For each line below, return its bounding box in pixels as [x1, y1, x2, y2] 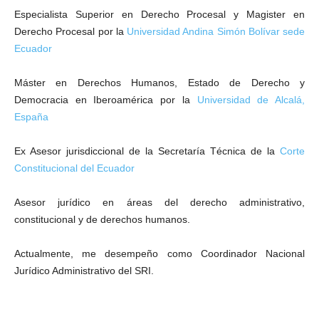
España [14, 111, 48, 122]
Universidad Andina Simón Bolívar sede [127, 26, 305, 37]
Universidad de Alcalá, [197, 94, 305, 105]
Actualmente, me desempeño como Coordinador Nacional [14, 248, 305, 259]
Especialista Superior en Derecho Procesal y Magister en [14, 9, 305, 20]
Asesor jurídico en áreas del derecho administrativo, [14, 197, 305, 208]
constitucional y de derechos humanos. [14, 214, 190, 225]
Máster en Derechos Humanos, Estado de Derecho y [14, 77, 305, 88]
